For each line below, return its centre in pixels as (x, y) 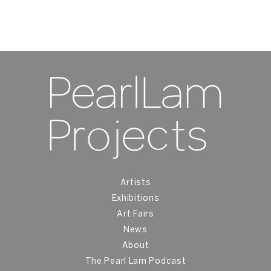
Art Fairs (135, 215)
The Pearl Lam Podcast (135, 262)
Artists (135, 183)
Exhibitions (135, 199)
